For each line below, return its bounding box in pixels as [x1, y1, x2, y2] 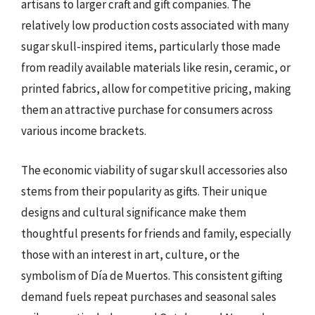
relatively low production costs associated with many [21, 18, 289, 33]
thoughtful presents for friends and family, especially [21, 225, 291, 241]
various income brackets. [21, 123, 146, 139]
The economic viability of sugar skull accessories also [21, 162, 288, 178]
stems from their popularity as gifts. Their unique [21, 183, 267, 199]
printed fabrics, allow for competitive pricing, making [21, 81, 291, 96]
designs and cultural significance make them [21, 204, 246, 220]
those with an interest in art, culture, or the [21, 246, 240, 262]
